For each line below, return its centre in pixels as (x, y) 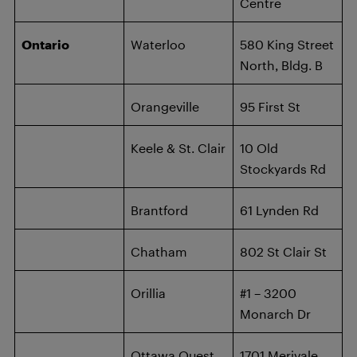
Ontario (45, 44)
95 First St (270, 106)
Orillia (148, 293)
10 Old (259, 148)
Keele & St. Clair (178, 148)
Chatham (159, 251)
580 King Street (287, 44)
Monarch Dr (275, 314)
